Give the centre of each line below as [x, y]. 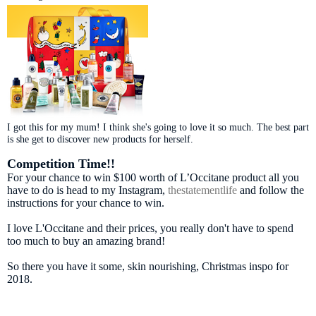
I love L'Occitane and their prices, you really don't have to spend [150, 228]
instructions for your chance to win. [86, 202]
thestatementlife [202, 190]
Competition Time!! [61, 163]
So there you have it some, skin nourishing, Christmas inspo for [148, 266]
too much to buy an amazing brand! [87, 241]
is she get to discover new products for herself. [102, 139]
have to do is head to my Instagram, [87, 190]
